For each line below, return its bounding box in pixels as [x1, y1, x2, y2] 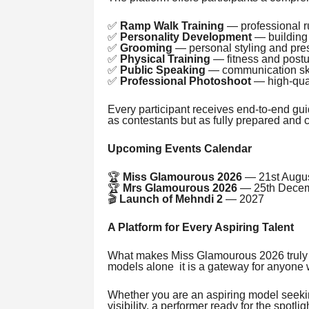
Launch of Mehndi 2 [119, 193, 223, 206]
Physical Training [119, 53, 210, 66]
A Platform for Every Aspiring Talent [107, 221, 294, 234]
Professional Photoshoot [119, 75, 251, 88]
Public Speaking [119, 64, 206, 77]
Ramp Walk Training [119, 20, 224, 32]
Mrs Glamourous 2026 [122, 182, 237, 195]
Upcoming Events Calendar [107, 143, 252, 155]
